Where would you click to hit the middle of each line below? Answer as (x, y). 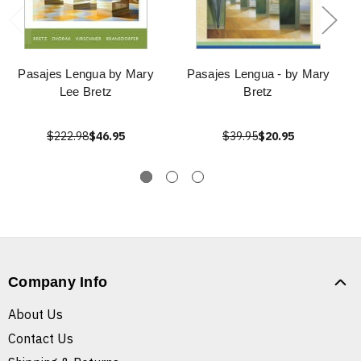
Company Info (58, 282)
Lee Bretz (86, 92)
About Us (35, 315)
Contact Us (41, 339)
